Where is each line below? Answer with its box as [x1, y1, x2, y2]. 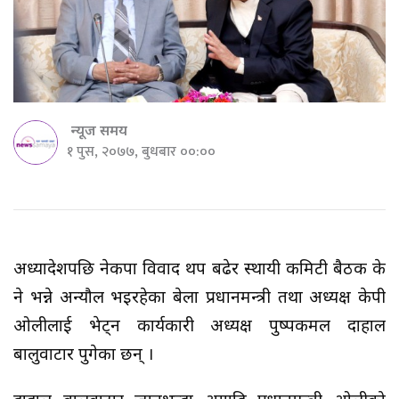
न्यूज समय [71, 123, 127, 142]
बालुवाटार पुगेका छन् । [13, 345, 153, 368]
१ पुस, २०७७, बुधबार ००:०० [67, 140, 216, 165]
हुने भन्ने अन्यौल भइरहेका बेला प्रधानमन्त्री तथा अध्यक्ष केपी [13, 288, 386, 311]
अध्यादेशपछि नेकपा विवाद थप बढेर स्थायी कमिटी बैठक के [13, 259, 386, 282]
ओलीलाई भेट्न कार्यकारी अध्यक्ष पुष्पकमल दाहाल [13, 316, 386, 339]
